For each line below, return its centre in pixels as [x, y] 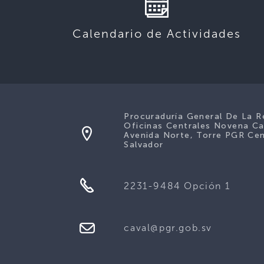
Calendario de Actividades [157, 33]
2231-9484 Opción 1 [177, 186]
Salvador [144, 144]
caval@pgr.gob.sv [168, 227]
